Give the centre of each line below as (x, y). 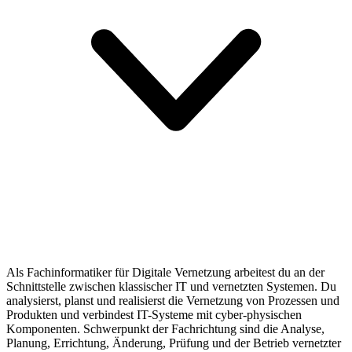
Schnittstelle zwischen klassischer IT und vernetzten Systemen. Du (171, 286)
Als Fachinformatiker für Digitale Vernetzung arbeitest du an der (165, 272)
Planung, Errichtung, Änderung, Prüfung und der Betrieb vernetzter (174, 343)
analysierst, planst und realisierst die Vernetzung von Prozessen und (173, 300)
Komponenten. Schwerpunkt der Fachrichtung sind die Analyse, (165, 328)
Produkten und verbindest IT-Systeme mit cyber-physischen (154, 314)
